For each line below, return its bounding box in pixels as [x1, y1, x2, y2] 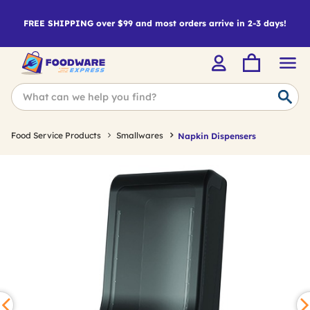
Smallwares [116, 130, 163, 140]
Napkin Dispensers [178, 130, 256, 141]
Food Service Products [11, 130, 101, 140]
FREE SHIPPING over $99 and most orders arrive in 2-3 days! [24, 18, 286, 28]
